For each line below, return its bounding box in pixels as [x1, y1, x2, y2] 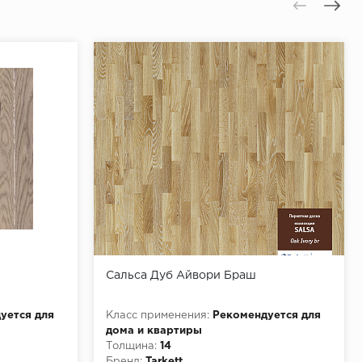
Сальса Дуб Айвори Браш [106, 270, 256, 280]
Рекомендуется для [213, 310, 321, 320]
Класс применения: [106, 310, 209, 320]
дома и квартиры [106, 326, 202, 335]
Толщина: [106, 341, 157, 351]
